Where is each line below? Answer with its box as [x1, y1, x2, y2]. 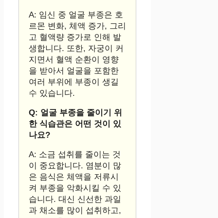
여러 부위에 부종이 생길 [29, 77, 119, 87]
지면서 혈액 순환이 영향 [29, 55, 119, 65]
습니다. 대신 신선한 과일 [29, 195, 121, 204]
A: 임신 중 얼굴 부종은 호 [29, 10, 123, 20]
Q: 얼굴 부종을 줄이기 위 [29, 108, 122, 118]
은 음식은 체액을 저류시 [29, 172, 119, 182]
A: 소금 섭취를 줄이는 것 [29, 150, 121, 160]
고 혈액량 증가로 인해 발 [29, 33, 121, 42]
